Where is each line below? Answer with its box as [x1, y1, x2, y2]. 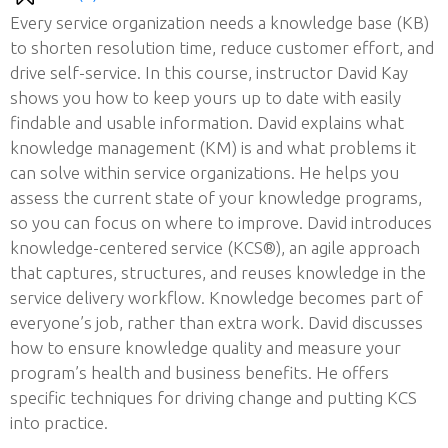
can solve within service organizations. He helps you [10, 163, 399, 183]
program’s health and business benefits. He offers [10, 363, 389, 383]
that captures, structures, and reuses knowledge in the [10, 263, 426, 283]
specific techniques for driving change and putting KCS [10, 388, 417, 408]
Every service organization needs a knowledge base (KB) [10, 13, 429, 33]
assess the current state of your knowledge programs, [10, 188, 422, 208]
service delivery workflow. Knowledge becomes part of [10, 288, 423, 308]
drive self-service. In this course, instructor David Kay [10, 63, 408, 83]
